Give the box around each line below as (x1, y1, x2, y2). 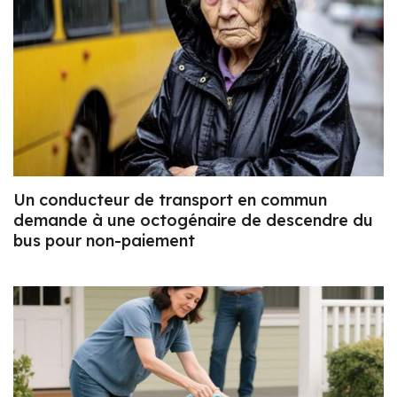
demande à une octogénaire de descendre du (13, 210, 373, 231)
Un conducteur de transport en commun (13, 190, 327, 211)
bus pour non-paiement (13, 230, 195, 252)
